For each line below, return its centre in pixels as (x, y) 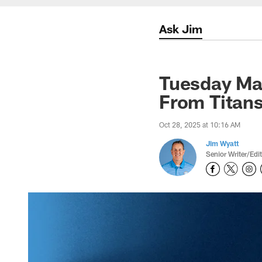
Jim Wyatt (222, 143)
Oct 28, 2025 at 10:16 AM (200, 125)
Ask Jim (181, 29)
